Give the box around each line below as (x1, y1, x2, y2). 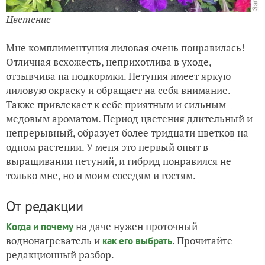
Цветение (6, 12, 51, 27)
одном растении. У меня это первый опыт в (6, 140, 208, 154)
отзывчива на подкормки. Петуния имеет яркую (6, 69, 231, 83)
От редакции (6, 197, 83, 216)
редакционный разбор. (6, 248, 114, 262)
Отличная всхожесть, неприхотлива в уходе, (6, 55, 211, 69)
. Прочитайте (172, 234, 232, 248)
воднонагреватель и (6, 234, 102, 248)
